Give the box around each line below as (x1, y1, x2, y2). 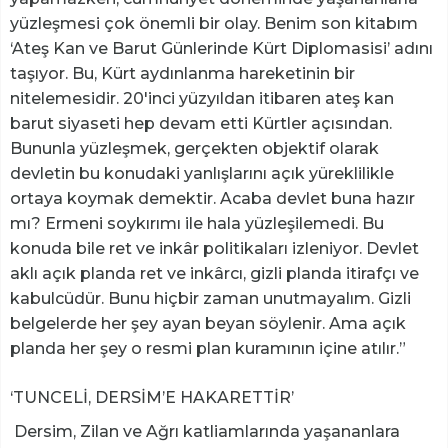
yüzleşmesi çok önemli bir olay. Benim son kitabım (10, 14, 418, 34)
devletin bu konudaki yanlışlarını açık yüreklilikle (10, 164, 394, 184)
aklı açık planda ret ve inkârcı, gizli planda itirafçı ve (10, 264, 419, 284)
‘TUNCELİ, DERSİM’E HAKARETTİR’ (10, 388, 294, 408)
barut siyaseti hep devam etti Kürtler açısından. (10, 114, 392, 134)
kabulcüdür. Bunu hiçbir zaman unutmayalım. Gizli (10, 289, 411, 309)
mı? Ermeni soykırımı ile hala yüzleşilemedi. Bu (10, 214, 384, 234)
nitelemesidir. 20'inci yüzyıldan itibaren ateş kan (10, 89, 394, 109)
